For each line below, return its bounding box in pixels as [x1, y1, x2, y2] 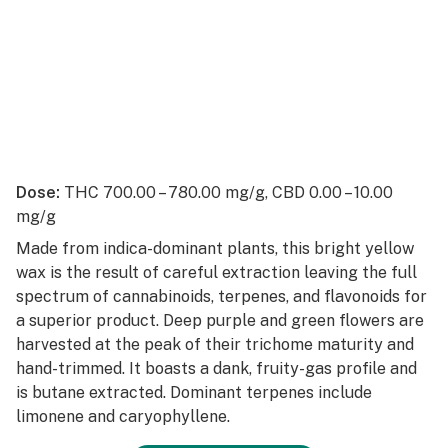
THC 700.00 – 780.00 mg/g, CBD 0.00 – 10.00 [60, 183, 393, 202]
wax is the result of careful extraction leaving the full [16, 263, 417, 282]
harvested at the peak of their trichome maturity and [16, 335, 414, 354]
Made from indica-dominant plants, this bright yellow [16, 239, 414, 258]
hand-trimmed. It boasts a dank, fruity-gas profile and [16, 359, 417, 378]
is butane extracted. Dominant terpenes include [16, 383, 372, 402]
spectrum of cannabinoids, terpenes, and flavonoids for [16, 287, 427, 306]
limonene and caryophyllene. [16, 407, 230, 426]
